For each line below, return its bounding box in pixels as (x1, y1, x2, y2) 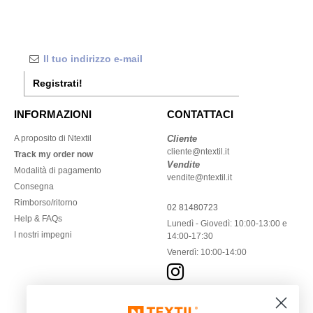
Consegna (14, 182, 54, 191)
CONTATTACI (167, 108, 233, 120)
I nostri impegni (14, 230, 72, 240)
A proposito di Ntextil (14, 133, 92, 143)
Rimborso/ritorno (14, 198, 78, 208)
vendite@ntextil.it (167, 173, 232, 182)
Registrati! (33, 78, 82, 89)
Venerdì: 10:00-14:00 (167, 247, 247, 257)
